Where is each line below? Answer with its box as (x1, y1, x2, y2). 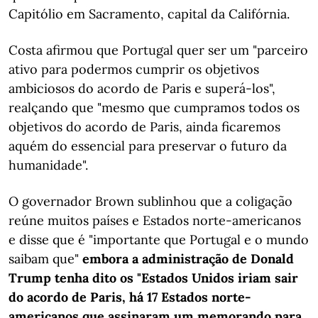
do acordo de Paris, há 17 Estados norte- (9, 289, 251, 305)
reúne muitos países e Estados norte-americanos (9, 212, 301, 229)
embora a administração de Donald (82, 251, 294, 267)
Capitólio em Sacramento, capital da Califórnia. (9, 6, 290, 22)
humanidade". (9, 157, 88, 173)
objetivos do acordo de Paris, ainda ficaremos (9, 119, 280, 135)
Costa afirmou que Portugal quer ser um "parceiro (9, 42, 308, 58)
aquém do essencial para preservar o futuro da (9, 138, 287, 154)
